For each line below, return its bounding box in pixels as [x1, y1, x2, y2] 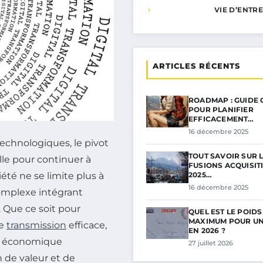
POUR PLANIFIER [188, 105, 254, 114]
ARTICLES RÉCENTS [153, 61, 240, 70]
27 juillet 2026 [188, 239, 233, 247]
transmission [6, 220, 66, 231]
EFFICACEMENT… [188, 114, 254, 123]
